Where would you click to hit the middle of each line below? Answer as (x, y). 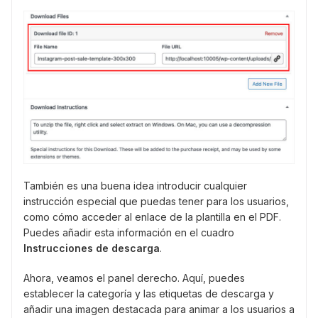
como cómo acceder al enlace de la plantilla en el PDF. (152, 216)
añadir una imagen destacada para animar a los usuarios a (159, 309)
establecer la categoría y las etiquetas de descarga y (149, 293)
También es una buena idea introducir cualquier (135, 185)
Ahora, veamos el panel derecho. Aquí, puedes (134, 278)
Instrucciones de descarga (92, 248)
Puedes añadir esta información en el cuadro (129, 232)
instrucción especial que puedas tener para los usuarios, (156, 201)
